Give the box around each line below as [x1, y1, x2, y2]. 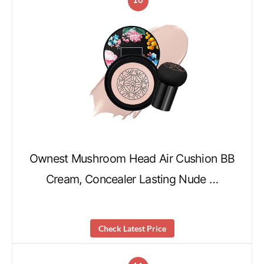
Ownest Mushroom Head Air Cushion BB [29, 151, 235, 166]
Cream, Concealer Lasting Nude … [45, 172, 219, 187]
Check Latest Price [98, 223, 166, 233]
